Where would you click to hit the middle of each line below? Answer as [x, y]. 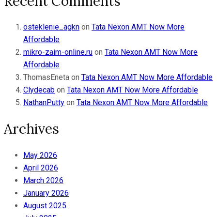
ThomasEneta [46, 77]
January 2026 [46, 193]
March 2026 [43, 180]
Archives [31, 129]
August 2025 [45, 205]
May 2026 [40, 155]
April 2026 [41, 168]
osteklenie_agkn [51, 27]
